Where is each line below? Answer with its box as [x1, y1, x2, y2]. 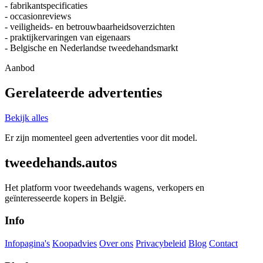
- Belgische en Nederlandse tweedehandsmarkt [5, 43, 178, 53]
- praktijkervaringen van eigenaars [5, 32, 130, 43]
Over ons [99, 238, 133, 249]
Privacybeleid [136, 238, 186, 249]
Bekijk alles [5, 112, 48, 123]
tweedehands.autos [5, 154, 117, 170]
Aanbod [5, 63, 35, 73]
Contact [209, 238, 238, 249]
